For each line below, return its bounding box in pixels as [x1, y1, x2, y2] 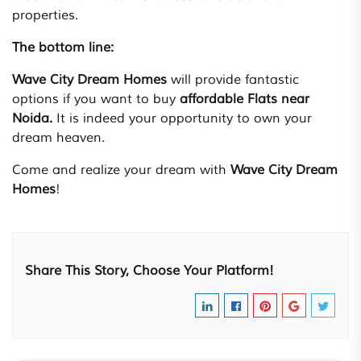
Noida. [12, 110, 56, 127]
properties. [12, 7, 78, 24]
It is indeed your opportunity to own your [56, 110, 312, 127]
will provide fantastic [167, 72, 299, 89]
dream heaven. [12, 130, 105, 147]
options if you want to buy [12, 91, 180, 108]
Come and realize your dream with [12, 162, 230, 179]
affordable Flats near [180, 91, 309, 108]
